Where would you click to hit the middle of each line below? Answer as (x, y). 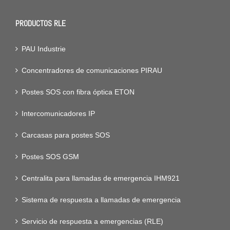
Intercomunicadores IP (58, 114)
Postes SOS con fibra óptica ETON (78, 92)
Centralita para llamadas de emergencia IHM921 (101, 178)
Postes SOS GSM (50, 157)
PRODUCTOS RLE (41, 24)
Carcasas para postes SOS (66, 135)
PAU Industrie (44, 49)
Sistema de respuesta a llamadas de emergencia (101, 200)
